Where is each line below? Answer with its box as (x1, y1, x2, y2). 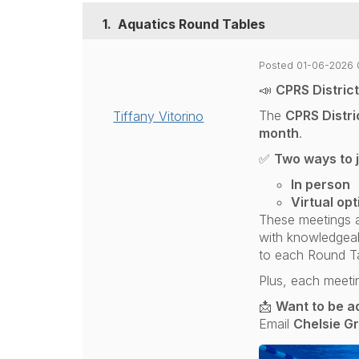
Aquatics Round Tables (118, 15, 265, 32)
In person (290, 175, 350, 192)
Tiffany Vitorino (113, 107, 204, 124)
